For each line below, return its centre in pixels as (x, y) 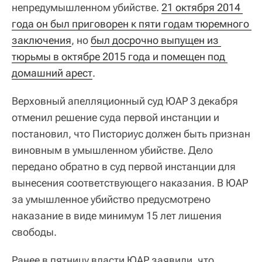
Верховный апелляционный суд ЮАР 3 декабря (125, 101)
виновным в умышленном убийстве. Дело (112, 150)
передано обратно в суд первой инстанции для (124, 167)
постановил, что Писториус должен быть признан (131, 134)
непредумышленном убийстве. (87, 8)
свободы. (34, 232)
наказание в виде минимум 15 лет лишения (117, 216)
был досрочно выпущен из (155, 40)
